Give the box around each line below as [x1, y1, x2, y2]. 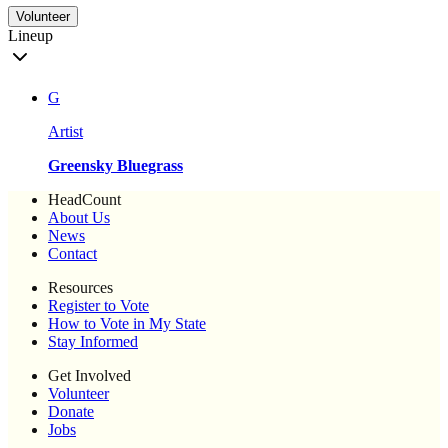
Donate [48, 403, 94, 421]
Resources [48, 279, 113, 297]
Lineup [8, 27, 53, 45]
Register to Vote [48, 297, 149, 315]
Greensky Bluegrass [48, 157, 183, 175]
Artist [48, 123, 83, 141]
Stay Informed [48, 333, 138, 351]
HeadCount [48, 191, 121, 209]
